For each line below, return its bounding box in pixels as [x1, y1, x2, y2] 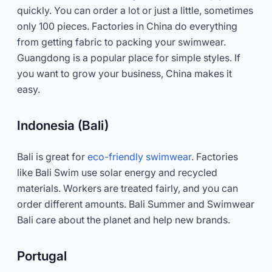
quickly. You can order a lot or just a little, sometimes [17, 4, 253, 16]
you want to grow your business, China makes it [17, 67, 232, 80]
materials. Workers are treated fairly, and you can [17, 182, 238, 194]
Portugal [17, 248, 67, 263]
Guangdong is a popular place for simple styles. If [17, 51, 240, 64]
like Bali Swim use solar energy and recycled [17, 166, 217, 178]
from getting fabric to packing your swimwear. [17, 35, 226, 48]
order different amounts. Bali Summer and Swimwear [17, 197, 254, 210]
